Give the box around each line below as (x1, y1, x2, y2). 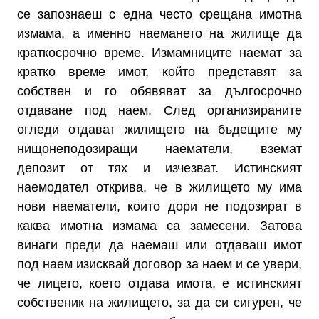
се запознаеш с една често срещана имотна (17, 7, 302, 21)
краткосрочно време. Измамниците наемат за (17, 46, 302, 60)
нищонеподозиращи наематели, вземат (17, 142, 302, 156)
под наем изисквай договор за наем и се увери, (17, 257, 302, 271)
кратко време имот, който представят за (17, 65, 302, 79)
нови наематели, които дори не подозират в (17, 199, 302, 214)
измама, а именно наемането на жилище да (17, 26, 302, 41)
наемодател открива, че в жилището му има (17, 180, 302, 194)
